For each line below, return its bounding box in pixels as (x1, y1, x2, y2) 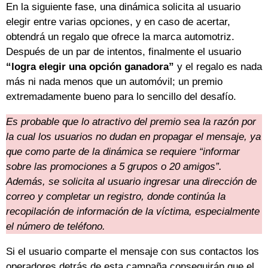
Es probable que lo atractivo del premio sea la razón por (6, 116, 256, 128)
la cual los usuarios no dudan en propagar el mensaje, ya (6, 131, 261, 143)
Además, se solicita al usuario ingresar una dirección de (6, 176, 257, 188)
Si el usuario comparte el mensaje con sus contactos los (6, 246, 259, 258)
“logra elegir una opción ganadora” (6, 61, 174, 73)
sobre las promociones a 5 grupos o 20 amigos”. (6, 161, 222, 173)
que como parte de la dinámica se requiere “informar (6, 146, 240, 158)
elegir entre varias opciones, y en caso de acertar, (6, 16, 230, 28)
